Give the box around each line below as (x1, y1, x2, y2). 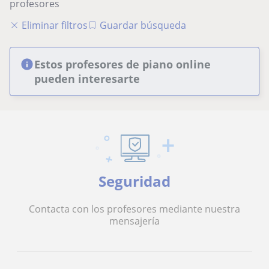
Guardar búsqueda (100, 18, 186, 32)
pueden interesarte (34, 71, 140, 86)
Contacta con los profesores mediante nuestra (29, 202, 240, 216)
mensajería (109, 214, 160, 228)
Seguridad (98, 171, 171, 191)
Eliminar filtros (22, 18, 88, 32)
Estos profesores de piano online (34, 56, 211, 71)
